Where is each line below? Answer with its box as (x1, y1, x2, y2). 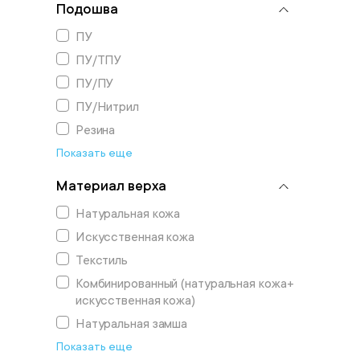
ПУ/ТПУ (75, 53, 122, 67)
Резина (75, 123, 116, 137)
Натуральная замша (75, 317, 188, 331)
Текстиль (75, 253, 129, 268)
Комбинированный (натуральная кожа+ (75, 276, 294, 291)
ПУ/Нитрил (75, 100, 139, 114)
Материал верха (55, 178, 166, 194)
